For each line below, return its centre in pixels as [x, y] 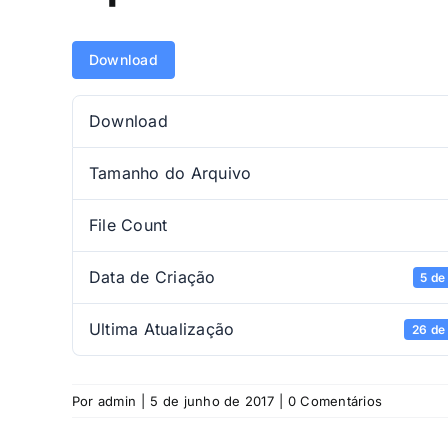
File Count [128, 225]
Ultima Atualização [162, 329]
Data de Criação [152, 277]
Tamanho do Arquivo [170, 173]
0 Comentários [335, 401]
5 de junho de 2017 [212, 401]
